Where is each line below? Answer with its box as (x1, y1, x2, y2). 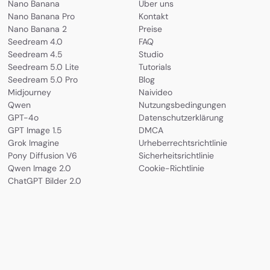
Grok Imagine (7, 137, 59, 148)
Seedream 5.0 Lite (7, 61, 79, 72)
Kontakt (139, 10, 169, 22)
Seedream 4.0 (7, 36, 63, 47)
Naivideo (139, 86, 173, 98)
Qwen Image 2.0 (7, 162, 71, 174)
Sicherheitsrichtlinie (139, 149, 215, 161)
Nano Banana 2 (7, 23, 67, 34)
